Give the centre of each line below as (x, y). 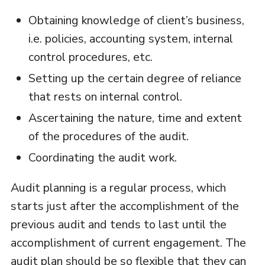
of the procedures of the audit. (108, 137)
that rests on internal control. (105, 97)
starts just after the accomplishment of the (125, 206)
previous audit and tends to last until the (118, 225)
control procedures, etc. (90, 57)
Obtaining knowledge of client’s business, (136, 21)
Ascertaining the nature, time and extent (135, 118)
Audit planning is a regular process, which (118, 188)
